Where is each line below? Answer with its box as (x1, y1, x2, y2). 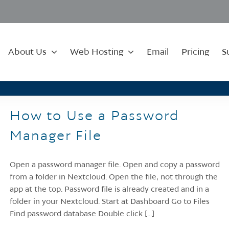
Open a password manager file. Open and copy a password (10, 162, 220, 169)
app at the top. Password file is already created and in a (10, 186, 209, 193)
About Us (8, 48, 47, 56)
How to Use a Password (10, 110, 179, 123)
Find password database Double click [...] (10, 211, 154, 218)
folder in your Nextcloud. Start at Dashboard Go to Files (10, 198, 210, 205)
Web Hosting (70, 48, 123, 56)
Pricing (181, 48, 209, 56)
